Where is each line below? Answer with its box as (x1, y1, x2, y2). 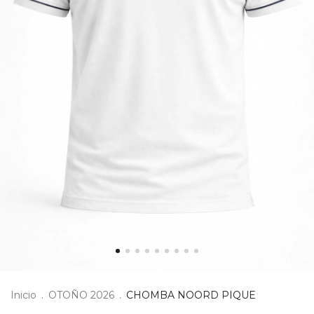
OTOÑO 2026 (48, 289, 114, 301)
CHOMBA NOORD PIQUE (126, 289, 256, 301)
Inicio (11, 289, 36, 301)
